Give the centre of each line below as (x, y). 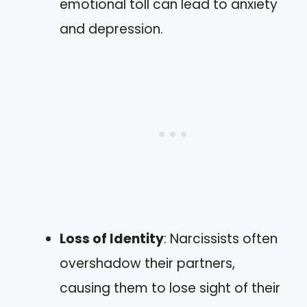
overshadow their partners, (147, 263)
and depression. (111, 29)
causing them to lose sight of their (170, 288)
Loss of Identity (112, 238)
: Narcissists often (221, 238)
